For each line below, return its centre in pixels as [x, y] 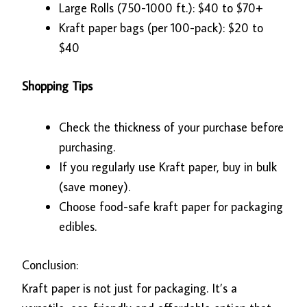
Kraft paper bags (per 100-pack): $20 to [161, 27]
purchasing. [87, 147]
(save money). [95, 187]
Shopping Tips [58, 86]
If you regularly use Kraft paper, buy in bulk [168, 167]
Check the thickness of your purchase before [172, 127]
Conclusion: [50, 265]
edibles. [78, 227]
